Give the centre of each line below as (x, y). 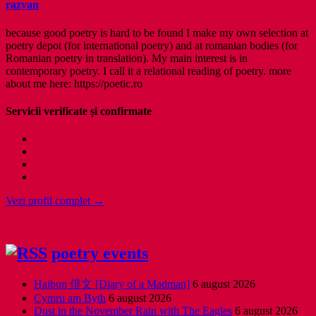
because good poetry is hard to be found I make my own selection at (157, 32)
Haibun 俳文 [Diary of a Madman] (112, 284)
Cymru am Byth (70, 298)
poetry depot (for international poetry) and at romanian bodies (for (152, 45)
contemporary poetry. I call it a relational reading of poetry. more (148, 71)
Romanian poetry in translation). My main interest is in (127, 58)
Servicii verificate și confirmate (79, 111)
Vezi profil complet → (55, 201)
